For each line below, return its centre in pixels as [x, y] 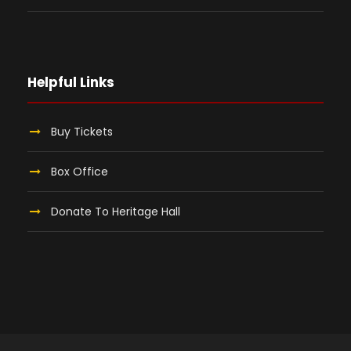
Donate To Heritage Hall [116, 212]
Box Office [80, 172]
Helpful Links [71, 83]
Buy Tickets [82, 132]
